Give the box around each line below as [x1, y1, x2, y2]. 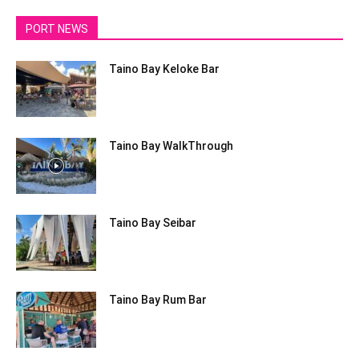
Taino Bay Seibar [109, 216, 196, 229]
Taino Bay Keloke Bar [109, 62, 220, 75]
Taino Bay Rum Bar [109, 292, 207, 306]
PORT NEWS [26, 22, 88, 35]
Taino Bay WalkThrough [109, 139, 233, 152]
